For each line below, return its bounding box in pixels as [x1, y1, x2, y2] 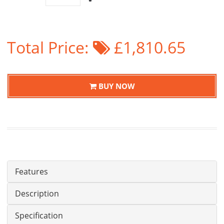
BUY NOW [96, 80, 135, 91]
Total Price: [7, 36, 93, 58]
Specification [15, 210, 63, 221]
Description [15, 188, 59, 199]
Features [15, 166, 48, 177]
